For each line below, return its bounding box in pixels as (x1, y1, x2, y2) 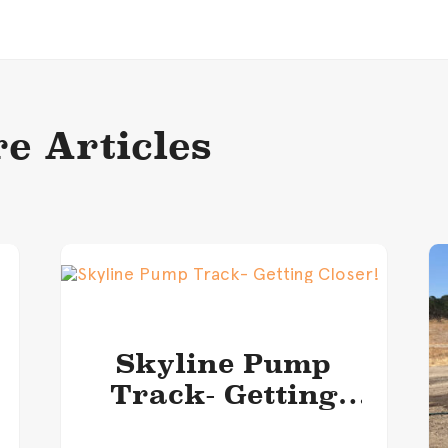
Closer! (170, 409, 278, 441)
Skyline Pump (116, 347, 332, 379)
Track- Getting (109, 378, 338, 410)
